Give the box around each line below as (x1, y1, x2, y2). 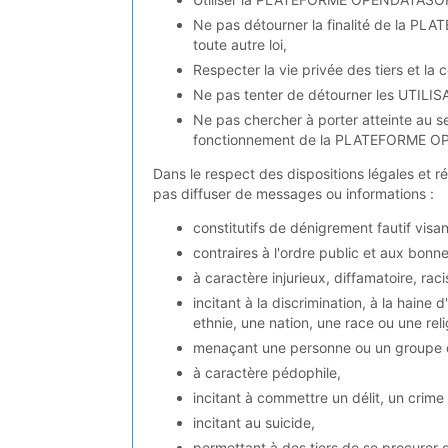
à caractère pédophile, (193, 363, 341, 381)
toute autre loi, (193, 35, 287, 53)
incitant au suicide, (193, 413, 315, 431)
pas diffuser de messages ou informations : (153, 184, 434, 202)
